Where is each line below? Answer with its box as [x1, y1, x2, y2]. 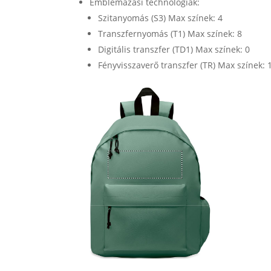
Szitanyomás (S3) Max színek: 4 [98, 11, 223, 24]
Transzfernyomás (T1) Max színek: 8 [98, 27, 243, 39]
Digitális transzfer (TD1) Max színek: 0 [98, 43, 250, 55]
